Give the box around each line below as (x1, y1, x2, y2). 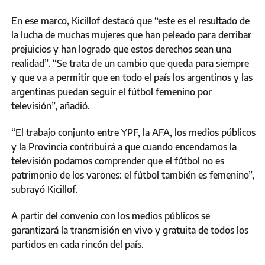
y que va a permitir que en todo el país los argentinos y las (11, 72, 253, 84)
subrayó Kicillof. (11, 183, 78, 196)
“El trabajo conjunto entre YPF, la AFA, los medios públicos (11, 127, 256, 139)
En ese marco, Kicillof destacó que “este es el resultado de (11, 15, 250, 27)
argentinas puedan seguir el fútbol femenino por (11, 86, 212, 98)
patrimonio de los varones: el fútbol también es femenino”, (11, 169, 254, 182)
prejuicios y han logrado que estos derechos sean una (11, 43, 231, 56)
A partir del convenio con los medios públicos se (11, 210, 210, 222)
